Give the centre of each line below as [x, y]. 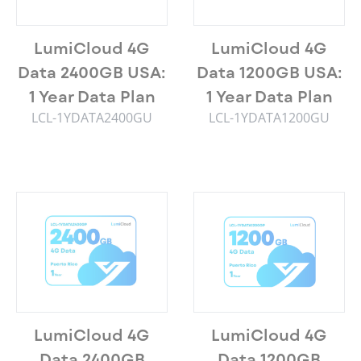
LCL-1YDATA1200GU [269, 118]
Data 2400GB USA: [92, 72]
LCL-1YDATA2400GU [92, 118]
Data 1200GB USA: [269, 72]
